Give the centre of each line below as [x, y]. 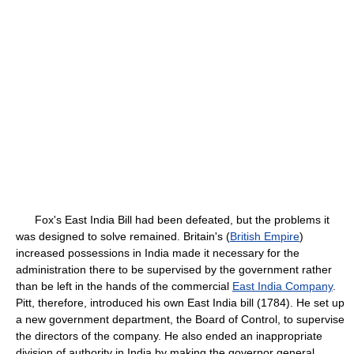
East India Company [282, 286]
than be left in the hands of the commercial [124, 286]
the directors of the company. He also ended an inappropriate [169, 336]
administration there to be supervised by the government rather [174, 269]
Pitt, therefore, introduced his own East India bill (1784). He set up [180, 303]
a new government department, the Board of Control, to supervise [180, 319]
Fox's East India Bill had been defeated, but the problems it [173, 220]
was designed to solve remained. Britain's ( [123, 236]
